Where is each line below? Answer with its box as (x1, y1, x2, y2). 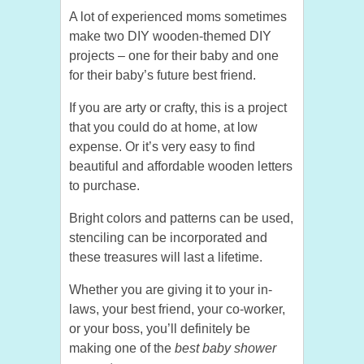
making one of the (69, 341, 175, 356)
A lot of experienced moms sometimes (69, 10, 287, 24)
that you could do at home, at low (69, 120, 258, 135)
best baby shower (175, 341, 276, 356)
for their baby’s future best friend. (69, 68, 256, 83)
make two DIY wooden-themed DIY (69, 29, 271, 44)
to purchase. (69, 179, 140, 193)
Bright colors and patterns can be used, (69, 211, 293, 226)
